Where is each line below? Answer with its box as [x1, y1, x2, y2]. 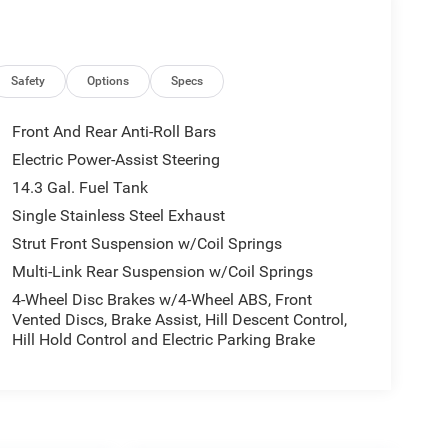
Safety [11, 73, 46, 88]
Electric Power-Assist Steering [11, 149, 220, 169]
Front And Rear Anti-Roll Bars [11, 121, 216, 141]
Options [87, 73, 130, 88]
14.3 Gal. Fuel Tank [11, 177, 148, 197]
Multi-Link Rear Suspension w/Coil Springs [11, 261, 313, 281]
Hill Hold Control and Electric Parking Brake [11, 329, 315, 349]
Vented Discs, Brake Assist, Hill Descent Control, [11, 309, 347, 329]
